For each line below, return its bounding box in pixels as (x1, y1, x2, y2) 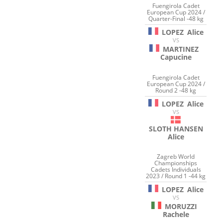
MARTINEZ (163, 44, 199, 54)
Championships (154, 159, 198, 168)
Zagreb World (157, 152, 195, 161)
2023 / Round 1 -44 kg (146, 172, 206, 181)
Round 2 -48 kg (155, 86, 197, 95)
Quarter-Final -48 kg (148, 14, 204, 23)
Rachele (162, 210, 189, 220)
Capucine (160, 52, 192, 62)
